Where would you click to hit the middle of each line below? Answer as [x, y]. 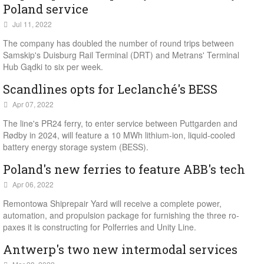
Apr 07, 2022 [33, 104]
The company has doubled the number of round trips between [118, 43]
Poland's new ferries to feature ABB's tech [124, 169]
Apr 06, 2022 [33, 184]
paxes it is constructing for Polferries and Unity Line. [100, 227]
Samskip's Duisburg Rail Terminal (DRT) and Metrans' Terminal [121, 55]
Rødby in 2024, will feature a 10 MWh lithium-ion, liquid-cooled [119, 135]
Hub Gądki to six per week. [53, 67]
